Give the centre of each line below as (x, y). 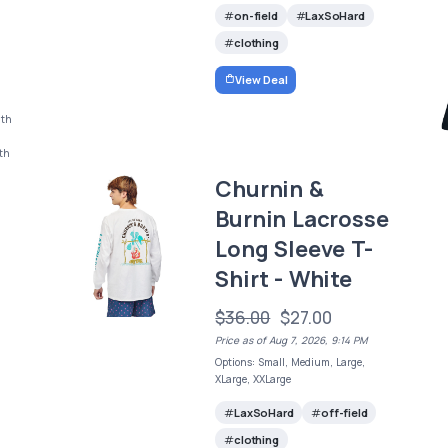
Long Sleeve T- (294, 248)
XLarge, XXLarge (253, 378)
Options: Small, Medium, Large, (290, 361)
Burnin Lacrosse (302, 218)
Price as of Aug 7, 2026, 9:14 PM (291, 339)
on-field (256, 16)
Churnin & (269, 188)
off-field (344, 412)
